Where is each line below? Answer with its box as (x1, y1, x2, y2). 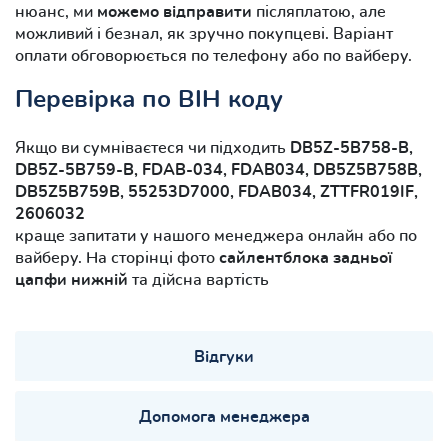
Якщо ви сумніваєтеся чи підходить (15, 139, 290, 156)
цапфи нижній (15, 271, 132, 288)
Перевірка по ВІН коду (15, 87, 283, 112)
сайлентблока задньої (219, 249, 392, 266)
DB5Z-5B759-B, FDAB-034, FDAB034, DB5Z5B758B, (15, 161, 422, 178)
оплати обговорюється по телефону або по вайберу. (15, 47, 412, 64)
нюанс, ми (15, 3, 97, 20)
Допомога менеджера (138, 408, 310, 425)
